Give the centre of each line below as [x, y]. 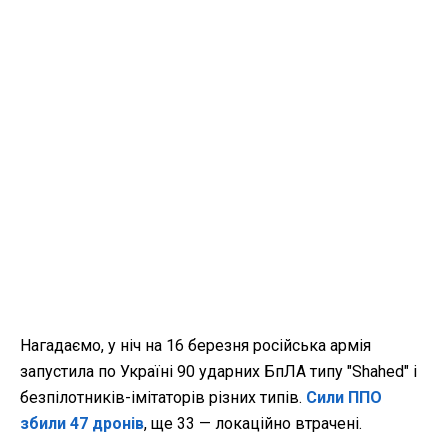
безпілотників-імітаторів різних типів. [163, 398]
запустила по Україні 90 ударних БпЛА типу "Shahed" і [218, 372]
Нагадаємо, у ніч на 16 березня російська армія [195, 346]
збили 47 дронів [82, 424]
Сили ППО [344, 398]
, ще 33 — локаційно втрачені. [253, 424]
